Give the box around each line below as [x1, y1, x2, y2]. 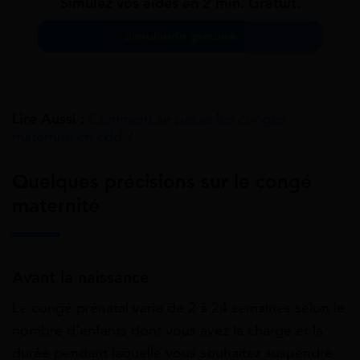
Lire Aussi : [12, 110, 84, 129]
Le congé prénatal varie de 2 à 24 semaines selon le [12, 299, 345, 317]
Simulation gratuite [124, 28, 236, 45]
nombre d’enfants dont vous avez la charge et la [12, 321, 323, 340]
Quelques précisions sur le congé [12, 170, 312, 194]
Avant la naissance [12, 268, 149, 288]
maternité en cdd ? [12, 128, 133, 146]
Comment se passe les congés [88, 110, 285, 129]
